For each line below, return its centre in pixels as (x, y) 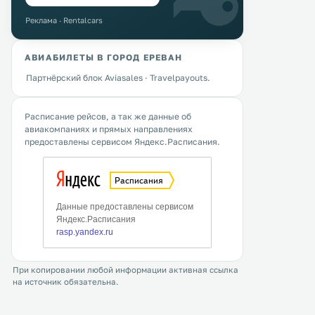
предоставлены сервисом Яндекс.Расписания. (122, 142)
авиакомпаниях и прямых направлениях (109, 129)
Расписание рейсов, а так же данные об (108, 116)
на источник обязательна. (65, 282)
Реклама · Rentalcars (64, 20)
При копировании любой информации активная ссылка (126, 270)
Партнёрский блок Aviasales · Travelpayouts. (118, 78)
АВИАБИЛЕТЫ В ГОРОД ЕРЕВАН (103, 57)
